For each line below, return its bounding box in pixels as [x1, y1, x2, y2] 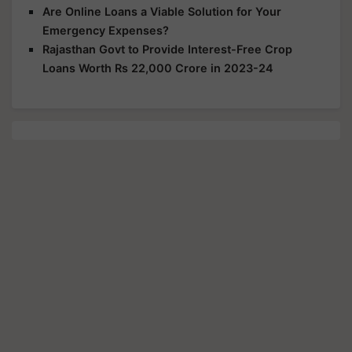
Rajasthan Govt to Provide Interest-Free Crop [42, 42, 292, 56]
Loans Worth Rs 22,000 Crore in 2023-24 [42, 60, 273, 75]
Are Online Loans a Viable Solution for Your [42, 4, 281, 18]
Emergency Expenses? [42, 23, 169, 37]
